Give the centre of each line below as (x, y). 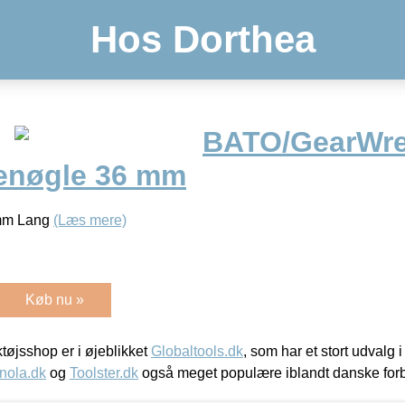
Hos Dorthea (202, 39)
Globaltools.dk (197, 351)
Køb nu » (55, 299)
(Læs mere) (90, 220)
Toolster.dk (104, 372)
